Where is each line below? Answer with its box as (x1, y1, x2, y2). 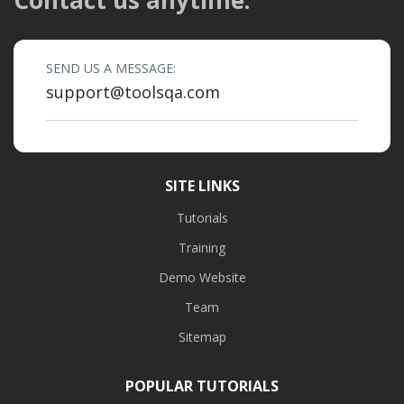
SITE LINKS (164, 175, 240, 196)
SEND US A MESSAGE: (46, 59, 176, 77)
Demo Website (158, 268, 246, 286)
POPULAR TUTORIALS (125, 375, 279, 396)
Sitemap (178, 327, 226, 345)
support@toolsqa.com (46, 80, 220, 103)
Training (179, 238, 225, 256)
